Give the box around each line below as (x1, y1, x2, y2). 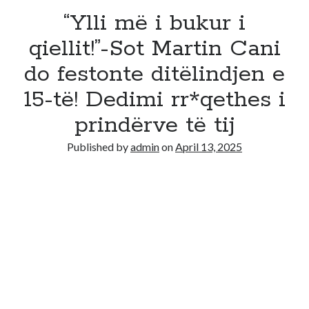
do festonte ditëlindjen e (24, 60, 285, 89)
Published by (67, 140, 130, 153)
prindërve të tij (74, 111, 235, 140)
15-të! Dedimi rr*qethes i (23, 86, 286, 114)
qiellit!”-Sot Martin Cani (28, 34, 281, 63)
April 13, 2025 (175, 140, 242, 153)
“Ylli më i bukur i (63, 9, 246, 38)
